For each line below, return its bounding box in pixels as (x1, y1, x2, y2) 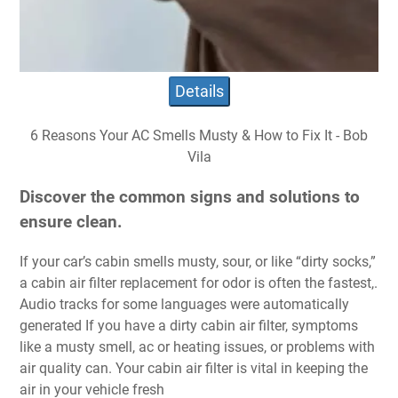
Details (174, 82, 224, 101)
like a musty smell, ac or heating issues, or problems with (20, 338, 375, 355)
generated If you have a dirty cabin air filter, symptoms (20, 316, 358, 334)
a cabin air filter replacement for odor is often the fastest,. (20, 274, 378, 291)
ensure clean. (20, 211, 123, 232)
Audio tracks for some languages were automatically (20, 295, 349, 313)
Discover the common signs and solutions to (20, 187, 360, 207)
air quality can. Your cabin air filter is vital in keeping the (20, 359, 368, 377)
